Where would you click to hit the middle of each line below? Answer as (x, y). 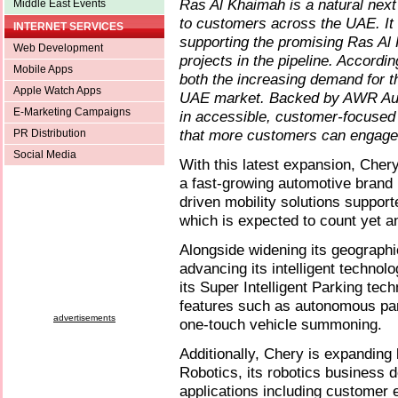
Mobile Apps (43, 69)
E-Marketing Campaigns (72, 111)
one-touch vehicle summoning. (281, 324)
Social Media (45, 154)
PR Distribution (50, 133)
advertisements (84, 317)
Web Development (58, 48)
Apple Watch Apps (57, 90)
